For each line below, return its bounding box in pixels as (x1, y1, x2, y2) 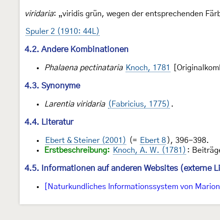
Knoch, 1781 (126, 63, 170, 72)
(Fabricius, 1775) (108, 100, 170, 108)
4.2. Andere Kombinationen (25, 45, 129, 54)
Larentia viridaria (44, 100, 105, 108)
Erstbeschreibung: (44, 146, 110, 154)
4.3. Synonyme (25, 81, 80, 90)
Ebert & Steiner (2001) (45, 136, 126, 144)
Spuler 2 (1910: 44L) (26, 27, 100, 35)
